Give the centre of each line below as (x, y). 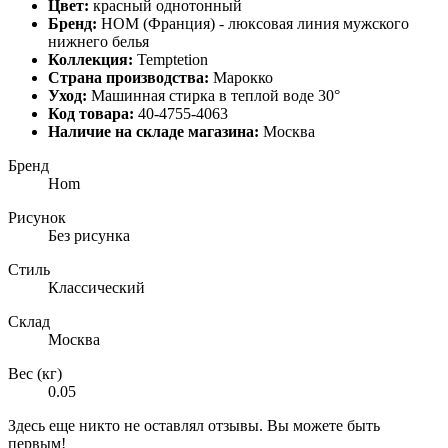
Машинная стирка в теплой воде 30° (215, 96)
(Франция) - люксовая (218, 24)
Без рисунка (89, 236)
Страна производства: (128, 78)
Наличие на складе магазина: (153, 132)
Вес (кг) (35, 374)
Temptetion (170, 60)
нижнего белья (100, 42)
